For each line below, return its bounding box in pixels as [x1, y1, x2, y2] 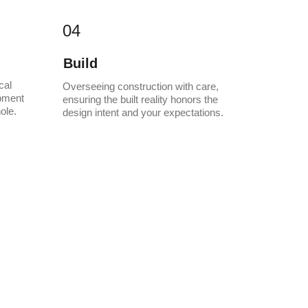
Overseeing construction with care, [63, 80, 221, 92]
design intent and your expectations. [63, 107, 223, 118]
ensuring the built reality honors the [63, 93, 221, 105]
